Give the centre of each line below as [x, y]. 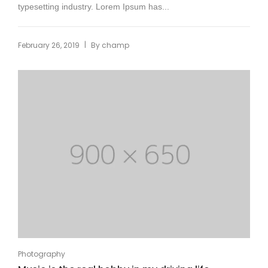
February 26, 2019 [49, 45]
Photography [42, 254]
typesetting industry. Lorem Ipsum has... [94, 6]
